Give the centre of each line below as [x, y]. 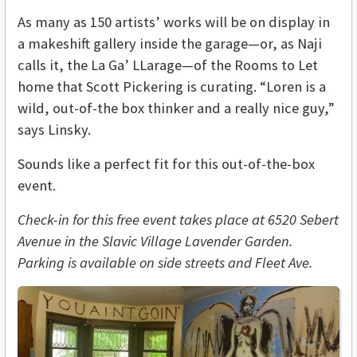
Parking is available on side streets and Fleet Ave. [165, 262]
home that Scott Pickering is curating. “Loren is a [172, 86]
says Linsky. [54, 129]
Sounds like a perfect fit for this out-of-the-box [166, 163]
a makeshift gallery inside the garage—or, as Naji [170, 43]
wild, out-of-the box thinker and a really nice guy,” [176, 108]
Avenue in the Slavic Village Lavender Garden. [155, 241]
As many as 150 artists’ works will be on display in [174, 22]
